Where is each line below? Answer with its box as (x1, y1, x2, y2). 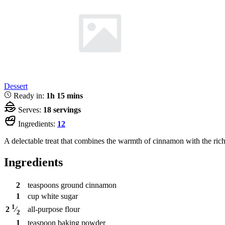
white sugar (41, 191, 78, 200)
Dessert (4, 81, 28, 90)
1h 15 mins (46, 91, 83, 100)
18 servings (43, 105, 81, 114)
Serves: (16, 105, 43, 114)
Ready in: (12, 91, 46, 100)
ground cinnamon (61, 180, 117, 189)
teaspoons (28, 180, 59, 189)
